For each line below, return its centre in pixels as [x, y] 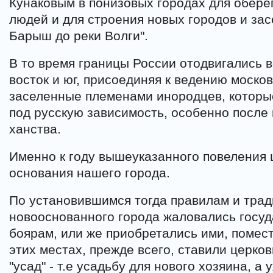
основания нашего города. [90, 173]
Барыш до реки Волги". [79, 36]
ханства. [35, 129]
